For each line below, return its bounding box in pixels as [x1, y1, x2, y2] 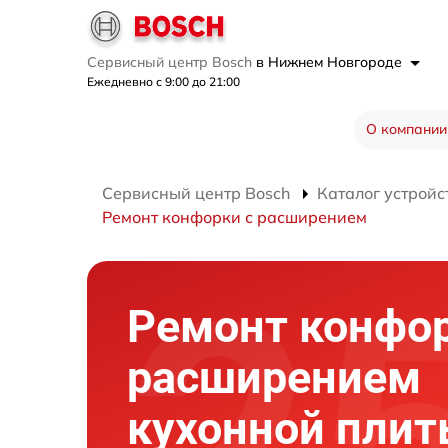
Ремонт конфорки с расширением [102, 206, 367, 227]
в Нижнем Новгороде [256, 52, 406, 71]
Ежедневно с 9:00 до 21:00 [87, 73, 240, 89]
